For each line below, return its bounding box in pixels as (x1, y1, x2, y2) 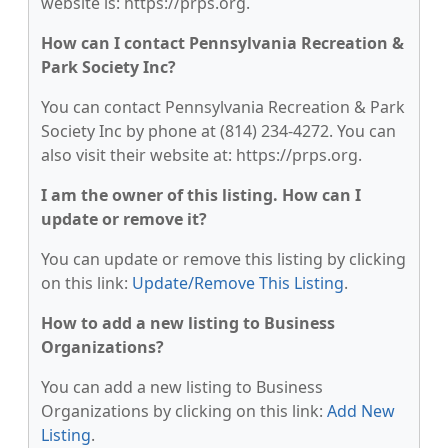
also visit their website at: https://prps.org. (41, 144, 362, 166)
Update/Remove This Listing (132, 272, 344, 294)
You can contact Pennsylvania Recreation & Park (41, 96, 405, 118)
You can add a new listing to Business (41, 376, 323, 398)
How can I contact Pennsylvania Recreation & (41, 32, 404, 54)
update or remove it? (41, 208, 207, 230)
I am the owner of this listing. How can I (41, 184, 361, 206)
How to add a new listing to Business (41, 312, 335, 334)
